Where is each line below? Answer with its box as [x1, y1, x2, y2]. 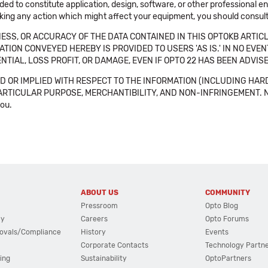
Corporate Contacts [80, 241, 148, 249]
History [80, 228, 106, 236]
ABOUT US [80, 188, 118, 197]
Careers [80, 215, 108, 223]
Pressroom [80, 202, 118, 210]
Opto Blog [205, 202, 239, 210]
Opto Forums [205, 215, 249, 223]
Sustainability [80, 254, 127, 263]
